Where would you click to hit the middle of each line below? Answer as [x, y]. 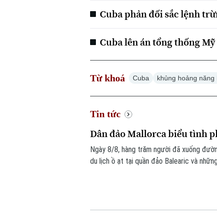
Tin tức [106, 114]
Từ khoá [108, 78]
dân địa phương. [114, 173]
